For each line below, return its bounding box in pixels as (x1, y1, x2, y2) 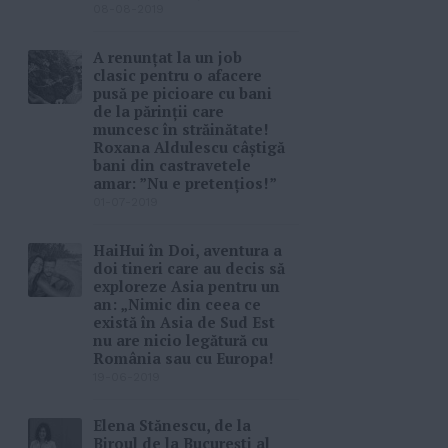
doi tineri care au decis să (93, 258, 285, 279)
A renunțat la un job (93, 47, 242, 68)
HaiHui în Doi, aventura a (93, 240, 282, 261)
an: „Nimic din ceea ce (93, 294, 261, 315)
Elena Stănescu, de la (93, 415, 251, 436)
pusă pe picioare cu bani (93, 83, 272, 104)
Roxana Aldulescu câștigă (93, 137, 285, 158)
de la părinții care (93, 101, 224, 122)
